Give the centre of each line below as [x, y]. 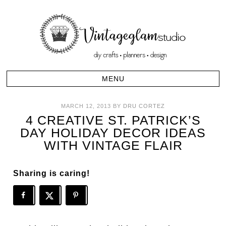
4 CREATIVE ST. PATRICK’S [113, 120]
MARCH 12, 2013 [86, 106]
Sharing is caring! [52, 173]
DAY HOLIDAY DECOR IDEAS [113, 133]
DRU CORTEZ [144, 106]
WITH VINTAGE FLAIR [113, 145]
